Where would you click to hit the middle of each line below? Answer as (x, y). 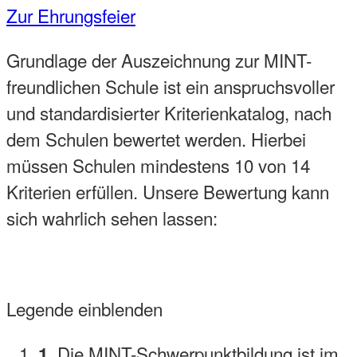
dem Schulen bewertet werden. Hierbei (156, 138)
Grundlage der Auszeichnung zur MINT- (159, 59)
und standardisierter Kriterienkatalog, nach (169, 112)
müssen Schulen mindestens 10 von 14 (158, 165)
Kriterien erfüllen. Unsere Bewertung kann (168, 191)
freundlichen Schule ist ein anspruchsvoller (171, 86)
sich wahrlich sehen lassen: (112, 217)
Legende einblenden (84, 309)
